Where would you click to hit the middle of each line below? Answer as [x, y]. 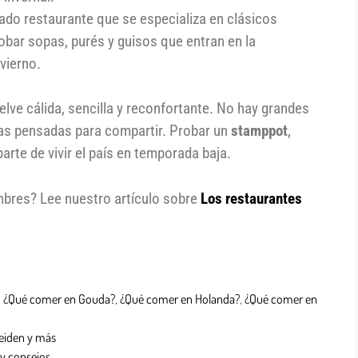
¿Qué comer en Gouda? [59, 298]
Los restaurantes [251, 198]
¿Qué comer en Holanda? [179, 298]
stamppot [259, 131]
